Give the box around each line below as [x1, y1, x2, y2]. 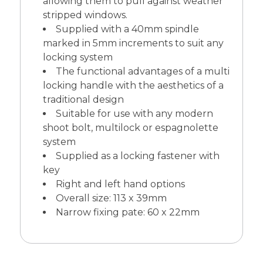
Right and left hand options [55, 178, 185, 190]
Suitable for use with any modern [55, 107, 213, 119]
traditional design [42, 93, 124, 105]
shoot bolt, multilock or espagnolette [42, 122, 218, 133]
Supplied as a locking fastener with [55, 150, 220, 161]
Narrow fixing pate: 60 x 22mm [55, 206, 200, 218]
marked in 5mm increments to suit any [42, 37, 224, 49]
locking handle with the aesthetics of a [42, 79, 224, 91]
